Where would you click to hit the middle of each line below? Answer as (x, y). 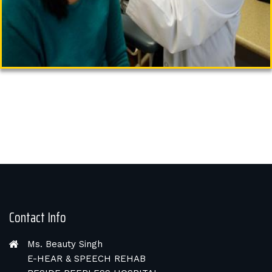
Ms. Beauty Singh (65, 244)
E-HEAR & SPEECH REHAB (87, 259)
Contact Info (38, 218)
